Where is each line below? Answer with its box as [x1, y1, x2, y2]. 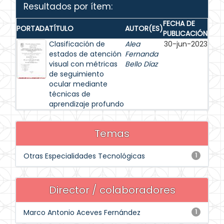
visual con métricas [49, 59, 117, 69]
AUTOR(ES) [125, 23, 163, 33]
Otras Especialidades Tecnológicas [23, 151, 145, 161]
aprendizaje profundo [49, 99, 124, 109]
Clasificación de [49, 39, 105, 49]
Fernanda [125, 49, 158, 59]
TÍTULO [49, 23, 73, 33]
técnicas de [49, 89, 90, 99]
